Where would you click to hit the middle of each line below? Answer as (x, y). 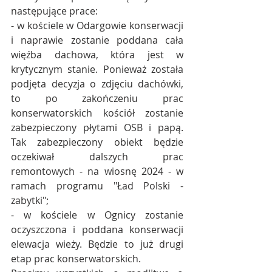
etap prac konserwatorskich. (76, 259)
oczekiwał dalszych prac (97, 157)
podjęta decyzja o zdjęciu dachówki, (97, 84)
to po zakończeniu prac (97, 99)
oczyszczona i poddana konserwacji (97, 230)
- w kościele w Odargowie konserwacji (97, 26)
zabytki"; (30, 201)
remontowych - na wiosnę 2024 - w (97, 172)
